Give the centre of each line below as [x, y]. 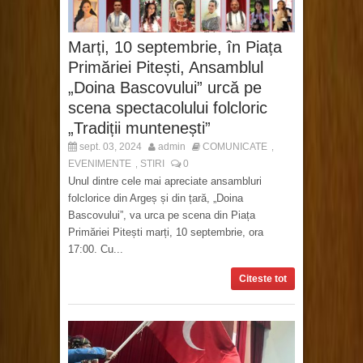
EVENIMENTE [100, 163]
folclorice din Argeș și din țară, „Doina [156, 198]
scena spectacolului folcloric [168, 107]
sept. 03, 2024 [109, 146]
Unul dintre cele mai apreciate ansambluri [165, 181]
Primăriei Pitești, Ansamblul [166, 67]
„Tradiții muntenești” [139, 128]
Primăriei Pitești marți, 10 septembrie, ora [166, 232]
